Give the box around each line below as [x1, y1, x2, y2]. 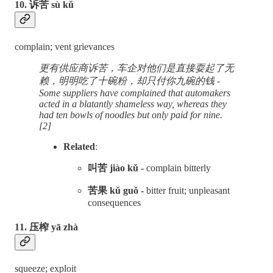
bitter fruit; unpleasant [146, 185, 230, 196]
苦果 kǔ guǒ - [88, 185, 146, 196]
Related [63, 141, 95, 152]
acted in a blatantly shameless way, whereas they [39, 98, 227, 109]
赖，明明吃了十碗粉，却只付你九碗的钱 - [39, 75, 220, 86]
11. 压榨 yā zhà [15, 221, 78, 232]
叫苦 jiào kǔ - [88, 162, 146, 173]
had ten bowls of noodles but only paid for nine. [39, 109, 222, 120]
